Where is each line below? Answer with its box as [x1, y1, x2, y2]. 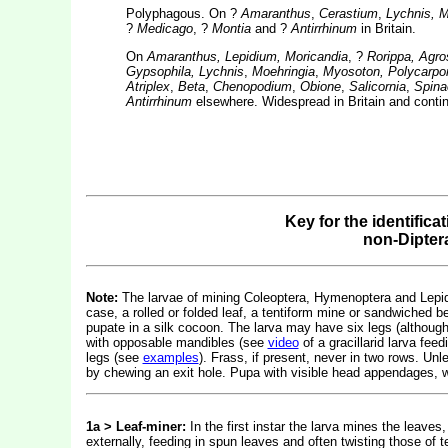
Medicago [136, 21, 193, 36]
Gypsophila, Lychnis [125, 64, 244, 79]
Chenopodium [212, 79, 292, 94]
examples [142, 350, 199, 365]
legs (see [85, 350, 143, 365]
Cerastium [318, 6, 378, 21]
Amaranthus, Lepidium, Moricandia [146, 49, 348, 64]
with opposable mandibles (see [85, 335, 268, 350]
